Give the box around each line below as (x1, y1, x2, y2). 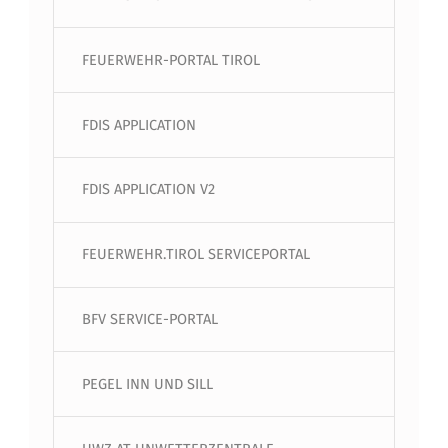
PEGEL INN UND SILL (81, 374, 213, 393)
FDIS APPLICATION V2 (81, 180, 215, 199)
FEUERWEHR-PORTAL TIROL (81, 50, 260, 69)
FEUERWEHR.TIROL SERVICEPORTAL (81, 245, 310, 264)
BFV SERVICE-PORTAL (81, 310, 218, 329)
